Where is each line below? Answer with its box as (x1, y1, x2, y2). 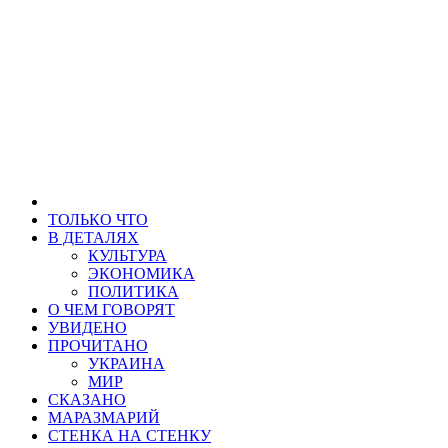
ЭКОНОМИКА (88, 265, 195, 282)
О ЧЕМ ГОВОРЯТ (48, 301, 175, 318)
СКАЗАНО (48, 391, 126, 408)
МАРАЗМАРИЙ (48, 409, 160, 426)
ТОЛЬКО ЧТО (48, 211, 148, 228)
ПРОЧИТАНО (48, 337, 148, 354)
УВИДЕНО (48, 319, 127, 336)
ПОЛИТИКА (88, 283, 179, 300)
